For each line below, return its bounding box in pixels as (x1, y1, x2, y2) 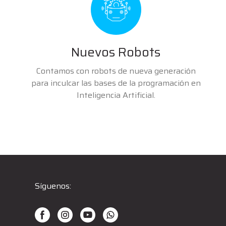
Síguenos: (34, 179, 71, 192)
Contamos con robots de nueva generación (36, 64, 196, 77)
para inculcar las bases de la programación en (31, 76, 201, 89)
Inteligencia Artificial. (76, 88, 155, 101)
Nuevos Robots (71, 42, 161, 62)
